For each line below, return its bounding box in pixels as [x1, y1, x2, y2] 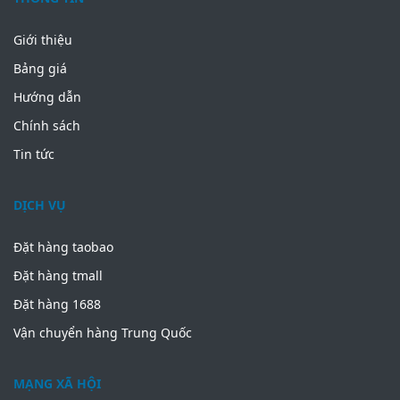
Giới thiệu [13, 30, 72, 48]
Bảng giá [13, 59, 67, 77]
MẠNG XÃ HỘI [13, 374, 101, 392]
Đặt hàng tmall [13, 266, 103, 284]
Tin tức [13, 145, 54, 162]
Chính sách [13, 116, 80, 134]
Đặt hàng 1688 [13, 295, 101, 312]
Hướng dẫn [13, 87, 81, 105]
